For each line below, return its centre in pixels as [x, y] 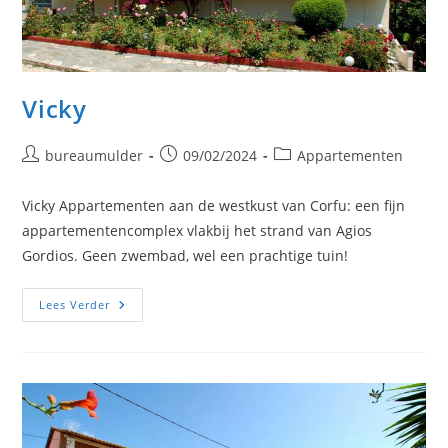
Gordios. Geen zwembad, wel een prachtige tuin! [185, 256]
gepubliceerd [204, 176]
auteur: [46, 176]
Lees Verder [75, 305]
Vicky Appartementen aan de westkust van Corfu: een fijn [214, 206]
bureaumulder [94, 156]
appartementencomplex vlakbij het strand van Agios [197, 231]
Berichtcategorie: [330, 155]
